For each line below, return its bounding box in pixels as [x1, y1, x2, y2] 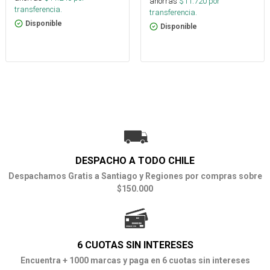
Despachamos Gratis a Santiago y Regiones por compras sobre [8, 171, 262, 181]
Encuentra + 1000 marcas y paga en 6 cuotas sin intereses [20, 256, 250, 266]
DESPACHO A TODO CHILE [75, 155, 195, 167]
